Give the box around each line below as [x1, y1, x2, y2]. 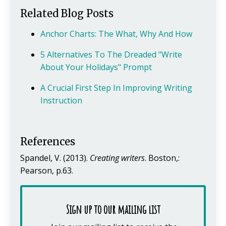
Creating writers [90, 152, 145, 164]
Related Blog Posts [20, 7, 114, 20]
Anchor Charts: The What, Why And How [40, 28, 192, 40]
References [20, 135, 75, 148]
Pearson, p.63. [20, 165, 73, 177]
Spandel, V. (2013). [20, 152, 90, 164]
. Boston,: [145, 152, 180, 164]
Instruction [40, 95, 82, 106]
